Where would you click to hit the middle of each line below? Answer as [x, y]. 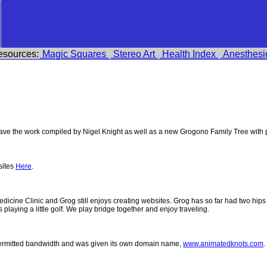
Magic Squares [74, 54]
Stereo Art [134, 54]
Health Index [189, 54]
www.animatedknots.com [223, 244]
